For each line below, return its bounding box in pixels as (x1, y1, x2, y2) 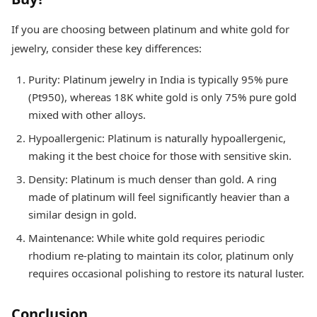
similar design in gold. (28, 207, 137, 222)
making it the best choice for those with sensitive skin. (28, 149, 292, 163)
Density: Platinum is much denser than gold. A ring (28, 172, 277, 187)
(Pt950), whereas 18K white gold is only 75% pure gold (28, 90, 296, 105)
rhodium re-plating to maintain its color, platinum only (28, 248, 294, 263)
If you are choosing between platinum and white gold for (11, 22, 289, 37)
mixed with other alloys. (28, 108, 146, 122)
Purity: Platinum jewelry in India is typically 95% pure (28, 72, 288, 87)
